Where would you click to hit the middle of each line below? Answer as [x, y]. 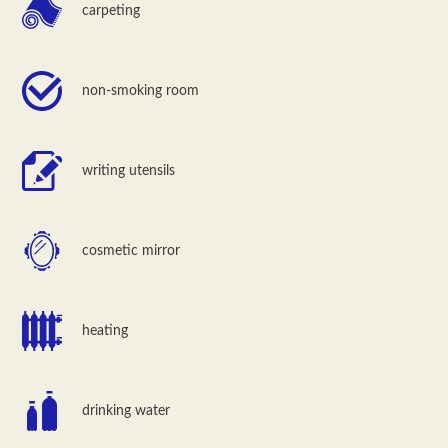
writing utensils [129, 170]
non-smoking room [141, 90]
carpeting [111, 10]
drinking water [126, 410]
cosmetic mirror [131, 250]
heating [105, 330]
